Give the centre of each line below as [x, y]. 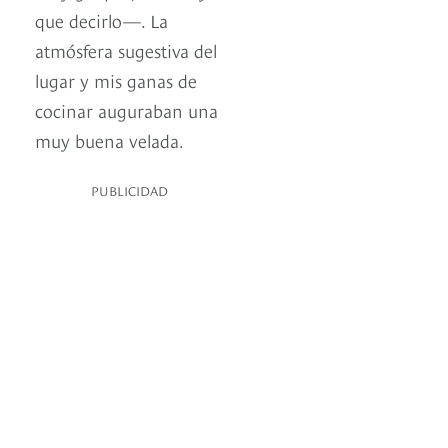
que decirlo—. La [101, 20]
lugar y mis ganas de [116, 80]
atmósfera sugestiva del [126, 50]
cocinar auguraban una [126, 110]
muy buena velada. [109, 140]
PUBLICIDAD [129, 190]
